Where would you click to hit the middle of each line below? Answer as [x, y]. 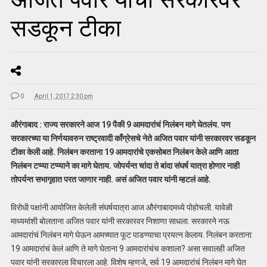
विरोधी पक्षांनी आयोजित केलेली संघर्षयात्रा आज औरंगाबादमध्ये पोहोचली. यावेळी [121, 208]
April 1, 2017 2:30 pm [63, 97]
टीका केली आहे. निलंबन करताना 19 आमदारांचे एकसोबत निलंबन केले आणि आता [124, 152]
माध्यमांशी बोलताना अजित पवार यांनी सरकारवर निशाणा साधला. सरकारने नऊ [120, 221]
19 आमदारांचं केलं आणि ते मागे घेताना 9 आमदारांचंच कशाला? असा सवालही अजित [128, 249]
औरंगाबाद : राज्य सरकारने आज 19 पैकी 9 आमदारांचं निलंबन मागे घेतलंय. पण [120, 125]
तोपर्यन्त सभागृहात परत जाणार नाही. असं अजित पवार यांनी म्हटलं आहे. [111, 180]
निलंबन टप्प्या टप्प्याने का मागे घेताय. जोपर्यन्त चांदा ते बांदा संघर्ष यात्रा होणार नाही [125, 166]
